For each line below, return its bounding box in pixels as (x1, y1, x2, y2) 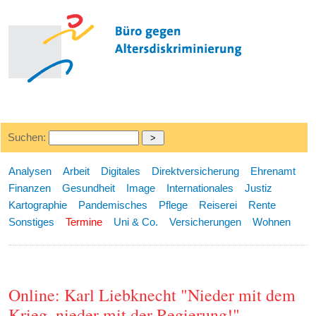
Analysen (8, 165, 52, 177)
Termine (66, 216, 103, 228)
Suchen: (7, 131, 49, 143)
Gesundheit (62, 182, 116, 194)
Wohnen (253, 216, 291, 228)
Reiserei (199, 199, 238, 211)
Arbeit (63, 165, 90, 177)
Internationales (166, 182, 234, 194)
